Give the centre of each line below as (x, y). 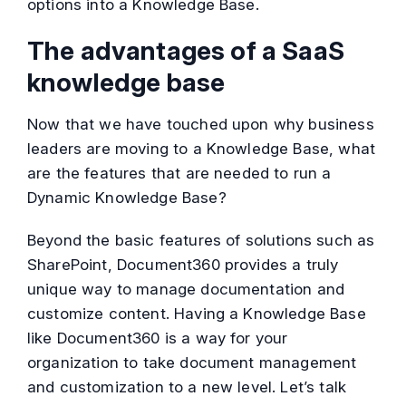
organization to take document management (192, 363)
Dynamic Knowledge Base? (127, 198)
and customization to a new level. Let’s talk (187, 387)
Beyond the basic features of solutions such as (201, 241)
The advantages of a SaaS (186, 51)
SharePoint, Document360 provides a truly (183, 265)
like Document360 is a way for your (158, 338)
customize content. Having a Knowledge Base (197, 314)
